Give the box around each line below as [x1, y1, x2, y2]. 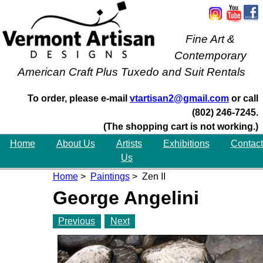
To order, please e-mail [28, 93, 130, 103]
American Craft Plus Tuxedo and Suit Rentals [18, 66, 245, 78]
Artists [116, 139, 142, 149]
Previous [58, 215, 96, 226]
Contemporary [174, 49, 247, 62]
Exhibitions [163, 139, 210, 149]
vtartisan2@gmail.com [130, 93, 229, 103]
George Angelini [52, 187, 199, 209]
